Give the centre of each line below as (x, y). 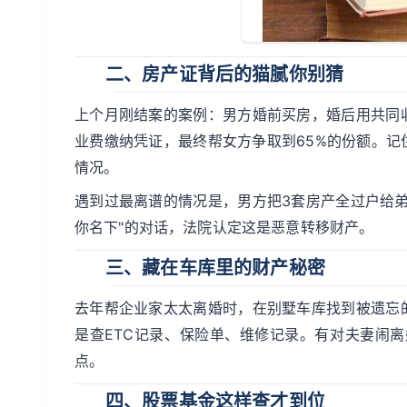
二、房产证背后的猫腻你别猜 (225, 74)
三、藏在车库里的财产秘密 (215, 268)
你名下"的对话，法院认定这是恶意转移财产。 (224, 227)
